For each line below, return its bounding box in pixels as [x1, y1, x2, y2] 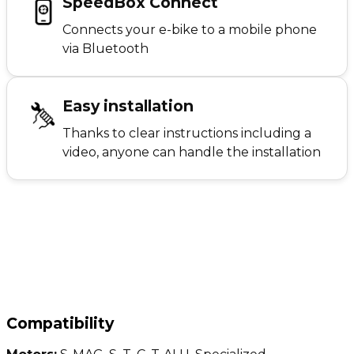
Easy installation [62, 96, 194, 115]
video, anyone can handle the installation [62, 144, 321, 160]
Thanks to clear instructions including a [62, 125, 311, 141]
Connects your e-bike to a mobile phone [62, 21, 317, 37]
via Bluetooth [62, 40, 149, 56]
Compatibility [6, 313, 114, 333]
